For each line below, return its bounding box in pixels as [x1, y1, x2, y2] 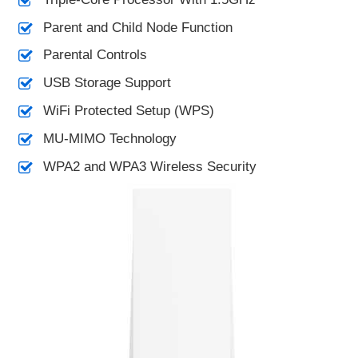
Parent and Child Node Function [42, 19, 233, 35]
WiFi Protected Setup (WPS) [42, 103, 214, 119]
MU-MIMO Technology [42, 130, 177, 146]
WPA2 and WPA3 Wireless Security [42, 158, 257, 174]
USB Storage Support [42, 75, 171, 91]
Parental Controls [42, 47, 147, 63]
